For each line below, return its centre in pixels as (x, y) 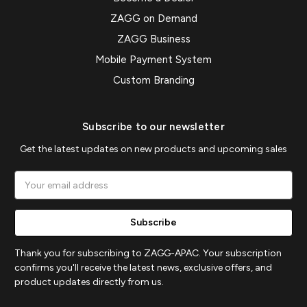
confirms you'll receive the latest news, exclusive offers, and (143, 268)
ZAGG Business (153, 39)
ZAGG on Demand (153, 19)
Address (34, 193)
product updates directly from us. (89, 282)
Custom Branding (153, 81)
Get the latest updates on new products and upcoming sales (153, 149)
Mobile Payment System (153, 60)
